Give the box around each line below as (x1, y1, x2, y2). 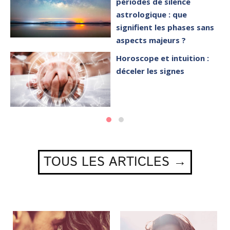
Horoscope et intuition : (116, 53, 209, 64)
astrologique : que (116, 9, 187, 20)
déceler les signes (116, 66, 185, 76)
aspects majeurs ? (116, 35, 186, 46)
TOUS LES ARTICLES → (44, 152, 186, 171)
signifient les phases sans (116, 22, 215, 33)
